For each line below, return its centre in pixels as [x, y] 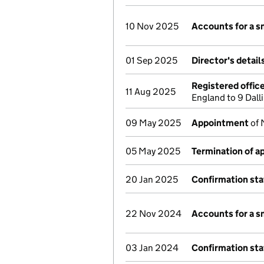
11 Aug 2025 [151, 92]
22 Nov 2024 [154, 214]
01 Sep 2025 [151, 60]
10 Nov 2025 [152, 26]
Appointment [220, 123]
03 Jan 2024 [152, 248]
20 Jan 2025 [152, 179]
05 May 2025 [153, 151]
